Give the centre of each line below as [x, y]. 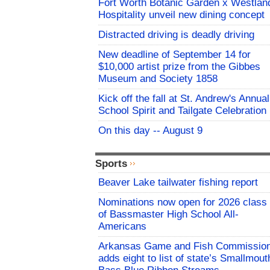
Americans [122, 227]
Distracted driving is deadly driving [176, 35]
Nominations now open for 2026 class [183, 202]
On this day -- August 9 [150, 131]
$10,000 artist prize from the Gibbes [179, 67]
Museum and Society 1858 [158, 79]
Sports [111, 164]
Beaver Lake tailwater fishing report [178, 183]
